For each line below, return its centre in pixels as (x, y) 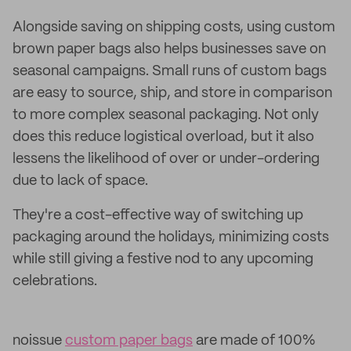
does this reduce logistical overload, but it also (163, 137)
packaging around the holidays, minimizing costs (171, 237)
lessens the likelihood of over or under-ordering (166, 159)
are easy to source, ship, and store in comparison (172, 93)
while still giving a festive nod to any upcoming (163, 259)
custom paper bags (129, 341)
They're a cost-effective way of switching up (158, 215)
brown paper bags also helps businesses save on (169, 49)
